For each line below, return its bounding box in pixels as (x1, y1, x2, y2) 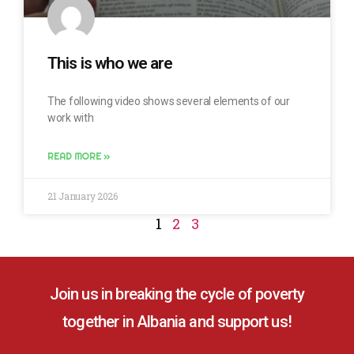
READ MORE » (47, 149, 111, 162)
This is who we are (47, 53, 173, 73)
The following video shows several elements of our (47, 94, 290, 107)
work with (47, 111, 94, 124)
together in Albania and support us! (62, 311, 292, 331)
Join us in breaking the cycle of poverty (49, 284, 305, 303)
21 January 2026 (47, 189, 118, 202)
